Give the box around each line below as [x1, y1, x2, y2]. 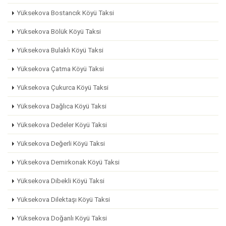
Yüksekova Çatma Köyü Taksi [17, 65, 104, 73]
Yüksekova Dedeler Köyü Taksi [17, 121, 107, 129]
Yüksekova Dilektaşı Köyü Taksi [17, 195, 110, 203]
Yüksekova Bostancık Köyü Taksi [17, 9, 114, 17]
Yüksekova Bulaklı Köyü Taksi [17, 46, 103, 54]
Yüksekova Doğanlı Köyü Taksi [17, 214, 107, 222]
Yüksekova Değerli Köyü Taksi [17, 139, 105, 147]
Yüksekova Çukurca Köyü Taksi [17, 83, 108, 91]
